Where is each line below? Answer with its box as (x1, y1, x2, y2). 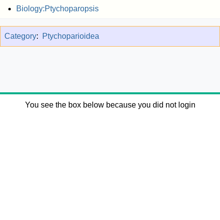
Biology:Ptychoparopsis (16, 4, 99, 13)
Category (4, 32, 36, 41)
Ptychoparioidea (42, 32, 99, 41)
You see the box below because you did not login (25, 101, 195, 110)
